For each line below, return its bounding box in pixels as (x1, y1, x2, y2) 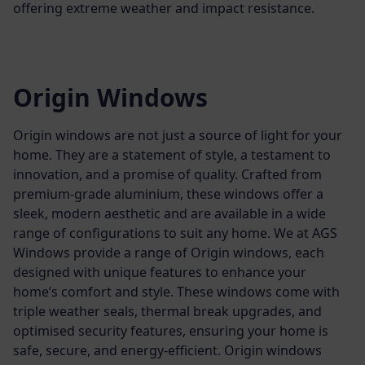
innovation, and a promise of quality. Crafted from (13, 165, 322, 183)
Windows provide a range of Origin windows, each (13, 243, 324, 262)
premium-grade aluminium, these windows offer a (13, 184, 323, 203)
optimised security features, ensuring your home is (13, 321, 328, 340)
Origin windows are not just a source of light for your (13, 125, 342, 144)
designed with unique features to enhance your (13, 262, 306, 281)
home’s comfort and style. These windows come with (13, 282, 340, 301)
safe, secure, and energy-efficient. (13, 341, 224, 359)
